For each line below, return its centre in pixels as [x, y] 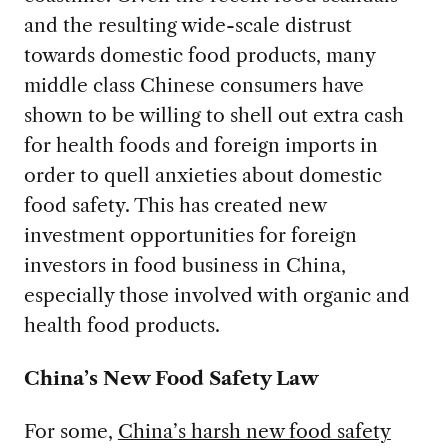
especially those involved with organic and [216, 294]
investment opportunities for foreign [190, 234]
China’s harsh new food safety [254, 430]
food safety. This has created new [174, 204]
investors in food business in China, [184, 264]
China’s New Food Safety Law [171, 377]
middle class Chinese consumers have [193, 84]
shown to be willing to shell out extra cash [213, 114]
